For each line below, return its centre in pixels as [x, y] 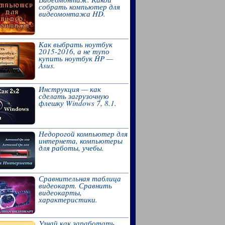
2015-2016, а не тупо [74, 51]
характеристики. [68, 199]
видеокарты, [60, 192]
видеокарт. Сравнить [75, 185]
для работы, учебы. [71, 147]
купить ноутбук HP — [76, 58]
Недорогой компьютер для [83, 133]
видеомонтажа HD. [72, 13]
